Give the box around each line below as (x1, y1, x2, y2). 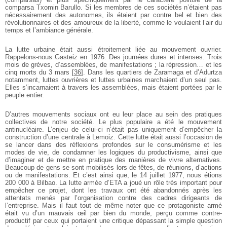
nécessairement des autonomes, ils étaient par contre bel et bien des (5, 11, 222, 19)
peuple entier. (5, 91, 44, 99)
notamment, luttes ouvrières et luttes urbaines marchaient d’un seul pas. (5, 75, 222, 84)
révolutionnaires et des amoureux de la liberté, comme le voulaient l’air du (5, 18, 222, 26)
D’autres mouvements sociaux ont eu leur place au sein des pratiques (5, 110, 222, 118)
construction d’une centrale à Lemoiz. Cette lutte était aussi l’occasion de (5, 133, 222, 141)
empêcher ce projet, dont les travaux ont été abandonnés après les (5, 186, 222, 194)
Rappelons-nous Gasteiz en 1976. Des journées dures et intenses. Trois (5, 53, 222, 61)
